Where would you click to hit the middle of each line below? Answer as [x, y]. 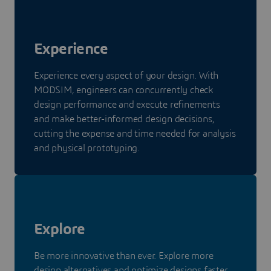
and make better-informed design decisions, [124, 119]
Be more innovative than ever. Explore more [124, 256]
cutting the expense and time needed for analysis [135, 134]
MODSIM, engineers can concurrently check [123, 90]
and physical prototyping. [87, 149]
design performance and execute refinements [127, 105]
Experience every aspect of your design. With [126, 76]
